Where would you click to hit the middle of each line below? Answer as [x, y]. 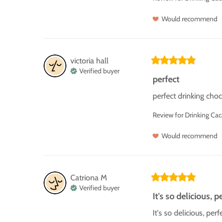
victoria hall [89, 60]
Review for [168, 115]
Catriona [84, 177]
